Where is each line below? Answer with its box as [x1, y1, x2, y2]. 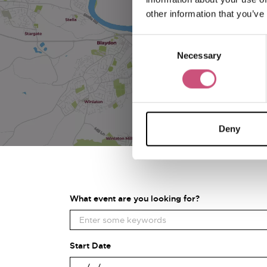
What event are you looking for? [70, 193, 200, 204]
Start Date [70, 240, 111, 251]
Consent [132, 36, 165, 46]
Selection [132, 50, 168, 61]
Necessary [177, 50, 221, 61]
